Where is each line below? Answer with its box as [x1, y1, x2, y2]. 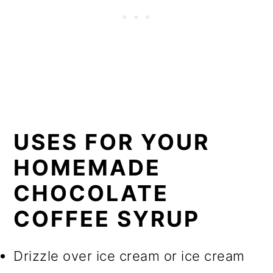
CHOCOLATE [13, 180, 169, 207]
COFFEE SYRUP [13, 205, 200, 233]
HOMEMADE [13, 154, 161, 182]
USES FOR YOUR [13, 129, 210, 156]
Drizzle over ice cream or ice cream [13, 248, 245, 264]
